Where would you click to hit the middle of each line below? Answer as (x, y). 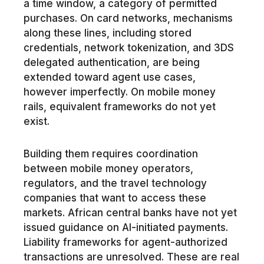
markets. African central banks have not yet (130, 213)
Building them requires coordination (110, 154)
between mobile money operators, (108, 169)
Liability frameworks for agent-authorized (125, 242)
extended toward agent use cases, (109, 77)
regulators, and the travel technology (115, 184)
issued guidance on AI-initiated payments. (126, 228)
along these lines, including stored (107, 33)
